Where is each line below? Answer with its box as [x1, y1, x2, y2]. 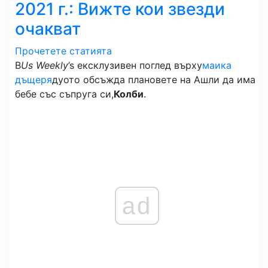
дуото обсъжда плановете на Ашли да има [52, 74, 255, 86]
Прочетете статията [15, 45, 112, 57]
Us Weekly [21, 59, 68, 71]
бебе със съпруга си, [15, 88, 114, 100]
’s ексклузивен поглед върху [68, 59, 202, 71]
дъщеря [15, 74, 52, 86]
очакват [15, 19, 81, 39]
